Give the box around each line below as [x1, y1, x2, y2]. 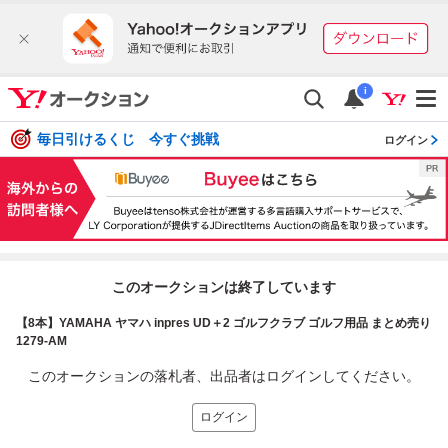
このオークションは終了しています [112, 278, 336, 295]
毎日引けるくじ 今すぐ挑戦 [37, 131, 219, 148]
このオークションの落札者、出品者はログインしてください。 [28, 367, 420, 384]
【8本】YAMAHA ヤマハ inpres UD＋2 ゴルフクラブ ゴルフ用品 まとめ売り [16, 315, 431, 330]
